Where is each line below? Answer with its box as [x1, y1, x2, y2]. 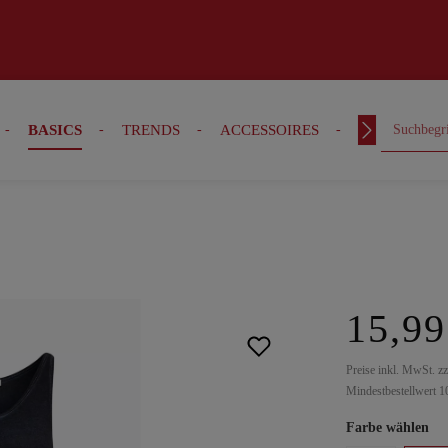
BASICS [27, 122, 82, 138]
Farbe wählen [346, 420, 429, 435]
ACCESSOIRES [219, 122, 319, 138]
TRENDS [121, 122, 180, 138]
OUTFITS [358, 122, 420, 138]
